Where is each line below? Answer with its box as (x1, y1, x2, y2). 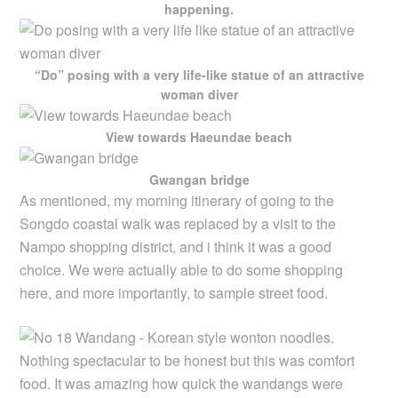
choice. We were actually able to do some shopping (20, 259, 344, 280)
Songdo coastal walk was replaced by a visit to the (20, 212, 337, 234)
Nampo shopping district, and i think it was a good (20, 235, 332, 257)
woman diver (160, 84, 238, 103)
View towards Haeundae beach (106, 127, 292, 146)
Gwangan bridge (148, 170, 250, 188)
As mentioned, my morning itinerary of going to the (20, 189, 335, 211)
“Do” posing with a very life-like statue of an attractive (34, 65, 364, 84)
